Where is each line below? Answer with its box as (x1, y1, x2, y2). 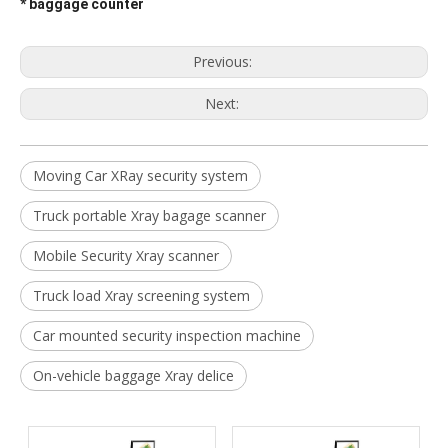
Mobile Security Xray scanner (33, 246, 219, 265)
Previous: (192, 52, 256, 71)
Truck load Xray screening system (33, 286, 250, 305)
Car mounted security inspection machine (33, 326, 301, 345)
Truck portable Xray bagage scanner (33, 206, 266, 225)
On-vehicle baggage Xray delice (33, 366, 234, 385)
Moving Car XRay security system (33, 166, 248, 185)
